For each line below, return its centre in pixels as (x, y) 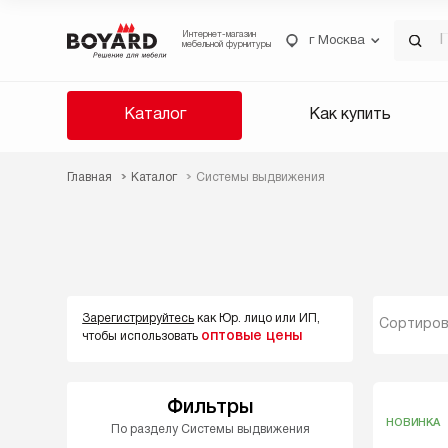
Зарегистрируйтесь (138, 318)
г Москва (336, 40)
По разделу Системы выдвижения (210, 429)
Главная (90, 177)
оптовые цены (252, 336)
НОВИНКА (413, 422)
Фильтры (210, 408)
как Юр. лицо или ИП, (257, 318)
